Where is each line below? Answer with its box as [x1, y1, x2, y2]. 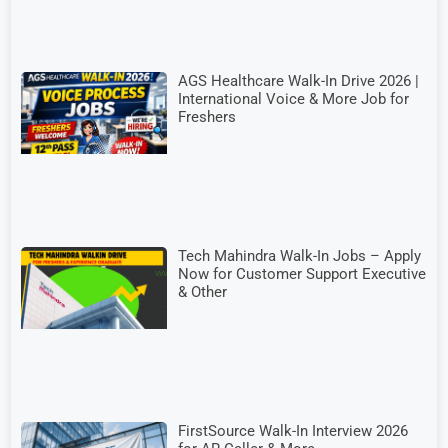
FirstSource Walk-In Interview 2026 [178, 422, 409, 441]
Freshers [178, 107, 237, 126]
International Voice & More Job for [178, 89, 410, 108]
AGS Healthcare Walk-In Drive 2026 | [178, 71, 420, 90]
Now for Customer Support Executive [178, 265, 427, 283]
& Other [178, 283, 228, 301]
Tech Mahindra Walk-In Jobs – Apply [178, 247, 422, 265]
